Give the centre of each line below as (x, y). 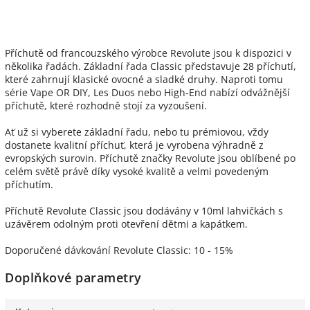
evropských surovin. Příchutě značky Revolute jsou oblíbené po (150, 158)
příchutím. (29, 184)
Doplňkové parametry (73, 278)
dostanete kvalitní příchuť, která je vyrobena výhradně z (134, 145)
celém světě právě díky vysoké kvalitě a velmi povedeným (137, 171)
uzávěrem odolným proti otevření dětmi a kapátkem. (126, 224)
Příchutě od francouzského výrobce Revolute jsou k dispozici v (148, 53)
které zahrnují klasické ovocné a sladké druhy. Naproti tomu (144, 79)
